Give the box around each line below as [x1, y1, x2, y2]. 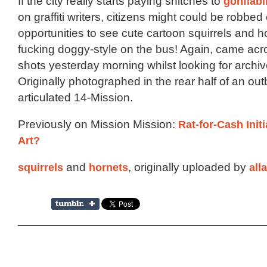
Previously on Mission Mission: [18, 118, 178, 131]
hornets [89, 161, 128, 174]
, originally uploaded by [128, 161, 249, 174]
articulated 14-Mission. [18, 91, 133, 104]
